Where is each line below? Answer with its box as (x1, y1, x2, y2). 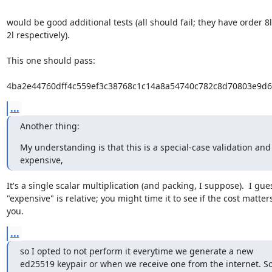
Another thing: (19, 120, 80, 132)
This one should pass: (6, 55, 95, 66)
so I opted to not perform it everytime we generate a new (19, 245, 253, 257)
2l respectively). (6, 29, 70, 41)
